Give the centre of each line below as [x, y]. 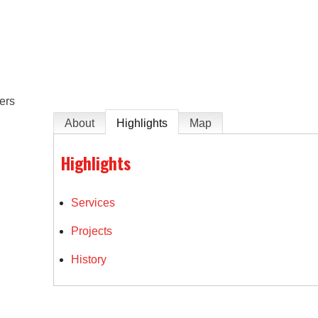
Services [93, 202]
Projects [92, 231]
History [89, 259]
